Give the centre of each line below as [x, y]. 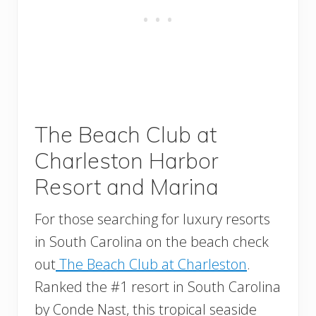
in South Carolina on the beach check [152, 242]
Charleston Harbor [127, 161]
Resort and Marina [127, 187]
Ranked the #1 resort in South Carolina [158, 287]
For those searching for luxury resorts [152, 219]
